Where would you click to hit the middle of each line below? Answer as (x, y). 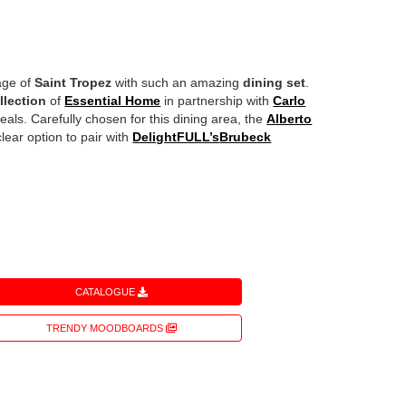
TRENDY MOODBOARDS (106, 329)
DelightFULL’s (176, 137)
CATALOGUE (107, 292)
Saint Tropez (73, 83)
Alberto (290, 119)
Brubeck (246, 137)
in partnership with (217, 101)
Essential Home (113, 101)
